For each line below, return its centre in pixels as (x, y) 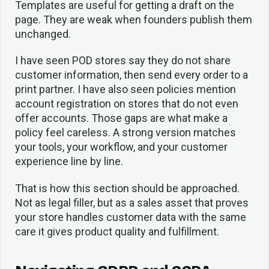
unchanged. (43, 34)
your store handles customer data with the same (131, 217)
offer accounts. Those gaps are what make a (121, 118)
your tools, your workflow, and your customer (121, 147)
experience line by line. (69, 162)
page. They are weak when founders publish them (134, 19)
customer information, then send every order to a (131, 75)
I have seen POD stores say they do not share (123, 61)
